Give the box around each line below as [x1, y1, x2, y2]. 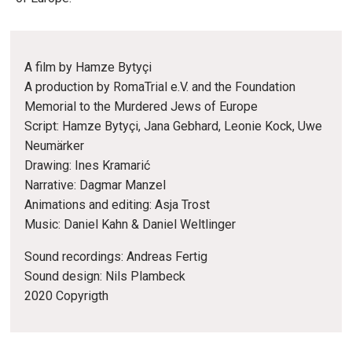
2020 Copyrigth [24, 288, 108, 304]
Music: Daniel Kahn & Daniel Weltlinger [24, 217, 236, 233]
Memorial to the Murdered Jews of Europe [24, 99, 258, 115]
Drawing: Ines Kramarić [24, 158, 150, 174]
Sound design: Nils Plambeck [24, 269, 185, 284]
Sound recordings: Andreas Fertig [24, 249, 207, 265]
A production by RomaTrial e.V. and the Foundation [24, 79, 295, 95]
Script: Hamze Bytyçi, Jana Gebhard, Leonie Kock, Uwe [24, 119, 322, 134]
